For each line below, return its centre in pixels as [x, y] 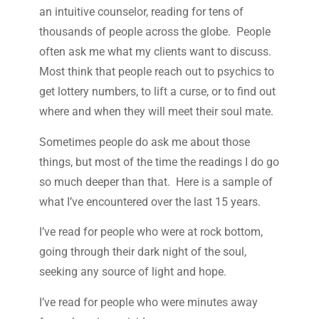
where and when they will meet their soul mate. [157, 112]
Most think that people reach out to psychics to [156, 72]
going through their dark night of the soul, [142, 252]
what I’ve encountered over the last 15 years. [150, 202]
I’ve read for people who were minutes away [148, 302]
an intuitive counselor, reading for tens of [141, 12]
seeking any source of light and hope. [134, 272]
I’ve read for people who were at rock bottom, [151, 232]
